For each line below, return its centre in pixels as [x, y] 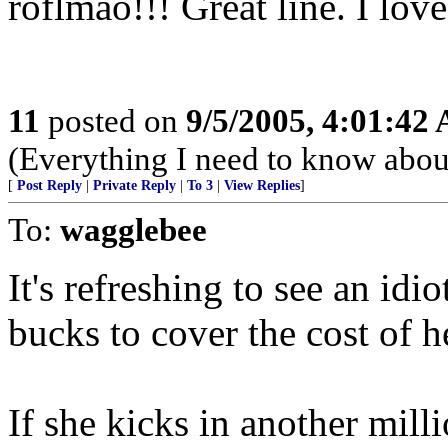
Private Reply [134, 185]
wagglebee [133, 229]
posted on [113, 120]
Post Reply [49, 185]
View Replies [262, 185]
